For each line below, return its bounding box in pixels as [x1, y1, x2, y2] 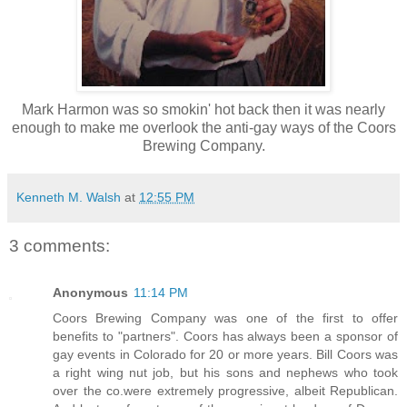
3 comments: [9, 235, 110, 255]
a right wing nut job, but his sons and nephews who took [53, 364, 398, 380]
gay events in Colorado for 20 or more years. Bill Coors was [53, 346, 398, 362]
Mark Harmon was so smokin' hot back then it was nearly [22, 102, 385, 118]
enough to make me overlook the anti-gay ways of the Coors [11, 120, 396, 136]
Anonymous [53, 284, 128, 300]
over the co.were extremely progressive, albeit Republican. [53, 382, 398, 398]
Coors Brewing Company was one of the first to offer [53, 310, 398, 325]
